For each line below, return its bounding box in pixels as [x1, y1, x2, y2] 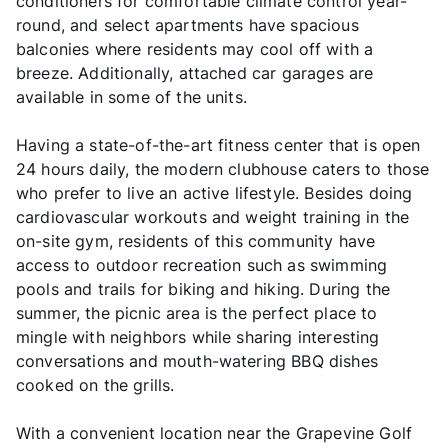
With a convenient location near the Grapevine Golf [16, 422, 413, 443]
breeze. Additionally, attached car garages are [16, 62, 374, 83]
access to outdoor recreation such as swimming [16, 254, 388, 275]
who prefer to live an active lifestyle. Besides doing [16, 182, 413, 203]
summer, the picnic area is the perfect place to [16, 302, 378, 323]
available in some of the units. [16, 86, 247, 107]
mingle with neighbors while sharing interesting [16, 326, 380, 347]
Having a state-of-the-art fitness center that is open [16, 134, 421, 155]
